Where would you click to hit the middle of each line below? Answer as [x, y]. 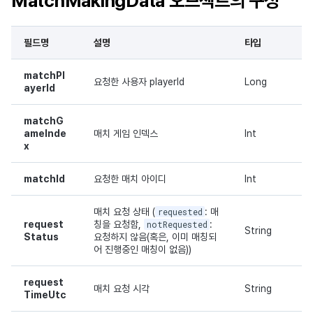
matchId [44, 179]
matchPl [44, 76]
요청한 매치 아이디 [130, 179]
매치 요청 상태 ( [124, 212]
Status [41, 237]
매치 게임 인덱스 [126, 134]
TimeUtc [45, 295]
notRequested [177, 225]
